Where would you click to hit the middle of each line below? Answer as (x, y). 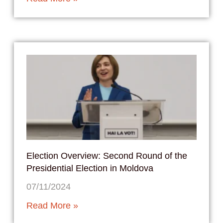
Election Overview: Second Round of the (107, 156)
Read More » (52, 205)
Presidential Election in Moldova (90, 168)
